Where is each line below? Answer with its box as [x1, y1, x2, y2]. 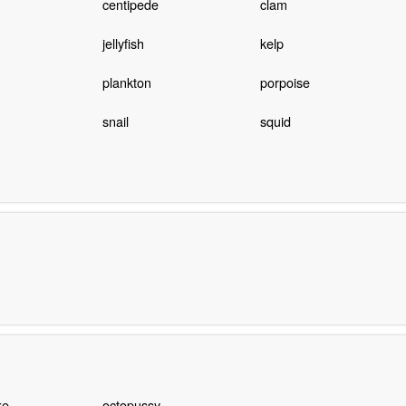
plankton [101, 72, 151, 92]
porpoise [259, 72, 310, 92]
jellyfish [101, 34, 144, 53]
